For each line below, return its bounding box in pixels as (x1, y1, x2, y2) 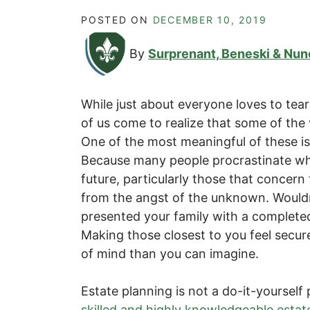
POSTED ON (81, 13, 153, 26)
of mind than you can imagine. (81, 246, 259, 261)
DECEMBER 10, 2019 (152, 13, 267, 26)
